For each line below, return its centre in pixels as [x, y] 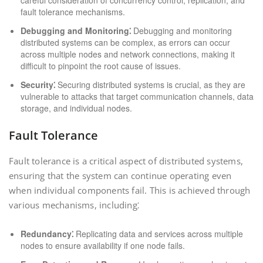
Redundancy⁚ [47, 234]
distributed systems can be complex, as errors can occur [125, 42]
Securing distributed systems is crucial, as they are [150, 85]
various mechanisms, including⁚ [74, 205]
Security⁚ [38, 85]
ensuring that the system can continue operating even [120, 176]
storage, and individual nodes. [76, 108]
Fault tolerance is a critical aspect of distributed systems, [126, 161]
